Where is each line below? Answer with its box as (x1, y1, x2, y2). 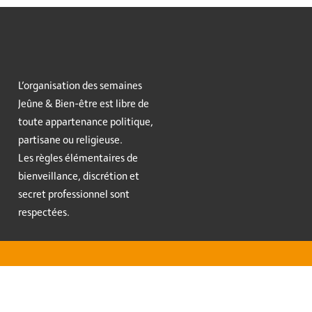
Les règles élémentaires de (17, 151, 138, 164)
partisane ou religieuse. (17, 133, 123, 146)
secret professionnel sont (17, 187, 130, 201)
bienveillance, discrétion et (17, 169, 139, 182)
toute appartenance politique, (17, 115, 153, 128)
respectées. (17, 205, 70, 219)
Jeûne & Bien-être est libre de (17, 97, 149, 110)
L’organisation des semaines (17, 79, 142, 92)
